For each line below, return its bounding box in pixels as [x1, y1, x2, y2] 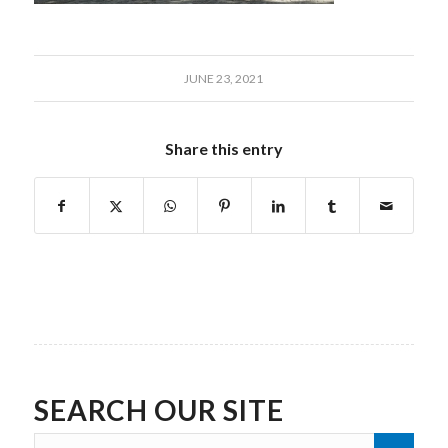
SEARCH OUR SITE [33, 392, 284, 427]
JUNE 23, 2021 [184, 70, 264, 86]
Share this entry [164, 138, 283, 158]
